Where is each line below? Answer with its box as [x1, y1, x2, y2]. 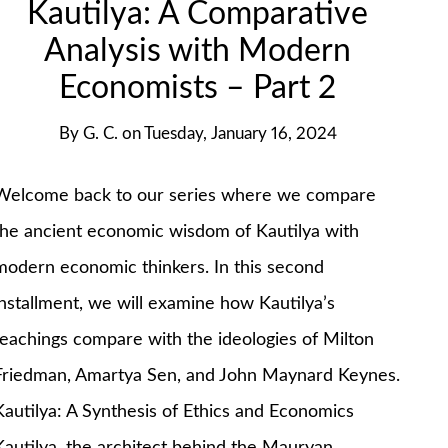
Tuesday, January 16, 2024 [143, 125, 337, 142]
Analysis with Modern [44, 35, 352, 67]
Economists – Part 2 [59, 72, 337, 104]
